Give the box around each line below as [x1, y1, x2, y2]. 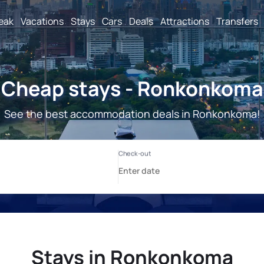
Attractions [160, 14, 209, 28]
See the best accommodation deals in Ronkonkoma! [4, 107, 260, 121]
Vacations [21, 14, 64, 28]
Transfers [216, 14, 258, 28]
